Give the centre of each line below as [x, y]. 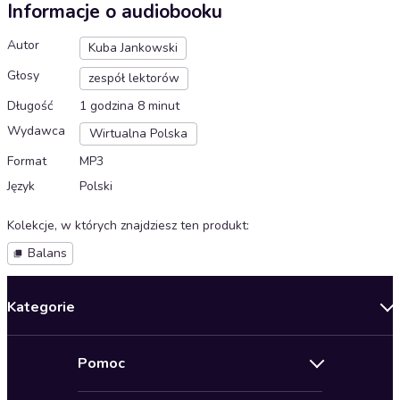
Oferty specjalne [65, 375]
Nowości [37, 345]
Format [27, 162]
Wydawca [36, 131]
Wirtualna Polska [138, 134]
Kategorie [41, 308]
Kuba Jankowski [133, 48]
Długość [30, 106]
